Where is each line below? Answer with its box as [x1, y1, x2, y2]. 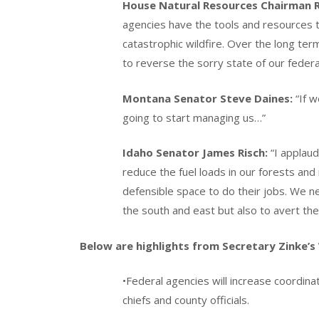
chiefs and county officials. [122, 293, 249, 308]
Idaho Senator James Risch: [122, 145, 268, 160]
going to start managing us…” [122, 110, 266, 125]
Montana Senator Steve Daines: [122, 90, 293, 105]
